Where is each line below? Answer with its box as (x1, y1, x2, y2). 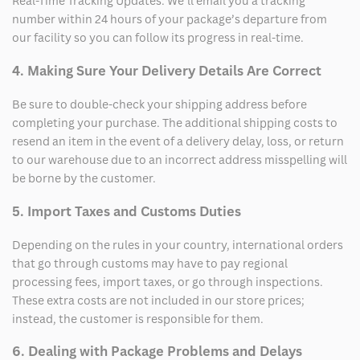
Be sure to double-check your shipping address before (12, 96, 307, 112)
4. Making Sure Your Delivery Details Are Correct (12, 61, 321, 80)
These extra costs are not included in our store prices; (12, 292, 305, 308)
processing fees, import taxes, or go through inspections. (12, 273, 323, 289)
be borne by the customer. (12, 170, 156, 186)
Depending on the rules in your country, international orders (12, 236, 343, 252)
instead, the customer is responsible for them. (12, 310, 264, 326)
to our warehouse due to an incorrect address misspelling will (12, 152, 347, 168)
